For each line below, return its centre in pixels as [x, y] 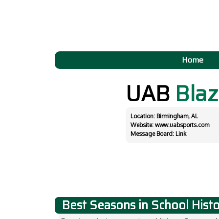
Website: [143, 125]
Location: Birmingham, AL [164, 116]
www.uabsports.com [182, 125]
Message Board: [153, 134]
